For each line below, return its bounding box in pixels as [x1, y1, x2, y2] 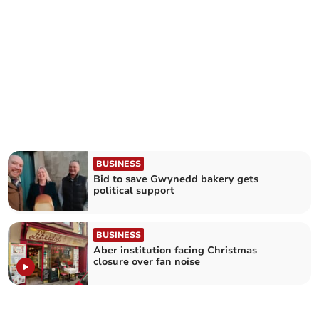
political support [93, 183, 175, 197]
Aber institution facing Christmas [93, 244, 258, 257]
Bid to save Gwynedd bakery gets [93, 172, 259, 186]
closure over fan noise [93, 255, 201, 268]
